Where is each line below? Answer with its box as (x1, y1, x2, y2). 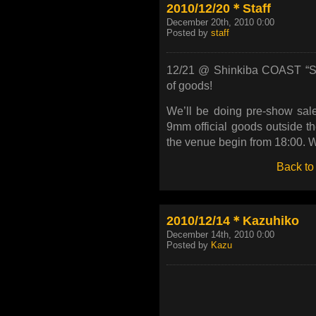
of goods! (166, 79, 212, 92)
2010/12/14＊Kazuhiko (166, 213, 299, 229)
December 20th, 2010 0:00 (166, 16, 274, 28)
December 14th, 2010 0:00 (166, 229, 274, 241)
